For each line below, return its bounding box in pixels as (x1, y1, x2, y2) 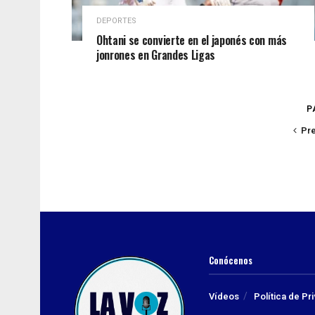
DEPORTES (96, 15, 136, 27)
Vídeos (209, 290, 239, 304)
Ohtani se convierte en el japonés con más (96, 32, 287, 49)
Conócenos (209, 253, 252, 268)
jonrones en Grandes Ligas (96, 46, 215, 64)
